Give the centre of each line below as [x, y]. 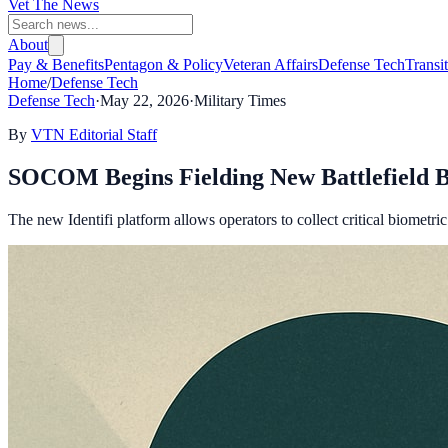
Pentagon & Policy [163, 64]
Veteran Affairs [270, 64]
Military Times [240, 100]
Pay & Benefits [56, 64]
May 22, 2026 [144, 100]
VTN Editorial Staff [94, 134]
